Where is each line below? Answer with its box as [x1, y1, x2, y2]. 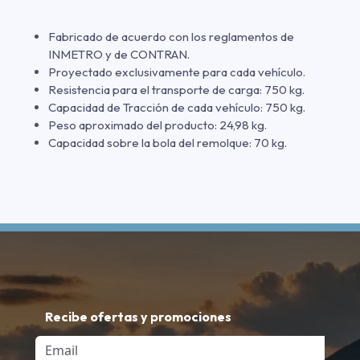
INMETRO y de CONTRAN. [48, 46, 190, 62]
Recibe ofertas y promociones [45, 308, 231, 325]
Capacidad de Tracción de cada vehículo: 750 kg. [48, 99, 305, 115]
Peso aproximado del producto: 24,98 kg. [48, 117, 267, 133]
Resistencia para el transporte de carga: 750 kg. [48, 81, 305, 97]
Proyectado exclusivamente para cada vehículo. [48, 63, 305, 80]
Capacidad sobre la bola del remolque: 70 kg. [48, 134, 287, 150]
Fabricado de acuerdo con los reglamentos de [48, 28, 294, 44]
